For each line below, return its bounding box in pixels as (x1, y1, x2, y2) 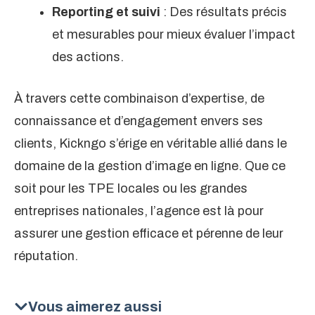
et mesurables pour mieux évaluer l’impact (52, 27, 295, 42)
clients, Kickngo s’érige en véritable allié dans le (14, 136, 287, 151)
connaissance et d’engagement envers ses (14, 114, 263, 129)
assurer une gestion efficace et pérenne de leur (14, 226, 283, 241)
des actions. (52, 50, 124, 65)
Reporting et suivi (52, 5, 160, 20)
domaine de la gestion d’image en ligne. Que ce (14, 159, 285, 174)
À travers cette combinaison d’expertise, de (14, 91, 264, 106)
